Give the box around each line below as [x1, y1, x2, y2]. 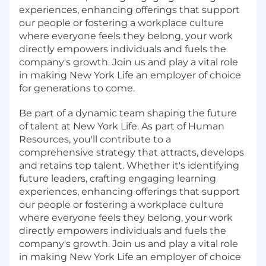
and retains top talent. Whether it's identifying [19, 159, 239, 171]
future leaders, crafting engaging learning [19, 172, 216, 184]
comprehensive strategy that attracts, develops [19, 146, 244, 158]
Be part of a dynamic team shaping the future [19, 107, 237, 119]
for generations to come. [19, 82, 135, 94]
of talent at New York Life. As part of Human [19, 120, 224, 132]
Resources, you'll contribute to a [19, 133, 171, 145]
